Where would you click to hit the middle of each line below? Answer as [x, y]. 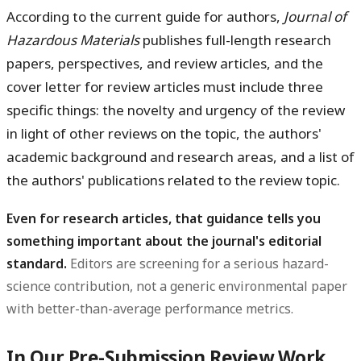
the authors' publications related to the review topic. [173, 180]
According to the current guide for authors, [145, 17]
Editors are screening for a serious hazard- [198, 264]
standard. [37, 264]
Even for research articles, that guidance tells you [164, 219]
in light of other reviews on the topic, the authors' [164, 134]
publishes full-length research [235, 40]
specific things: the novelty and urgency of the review [176, 110]
